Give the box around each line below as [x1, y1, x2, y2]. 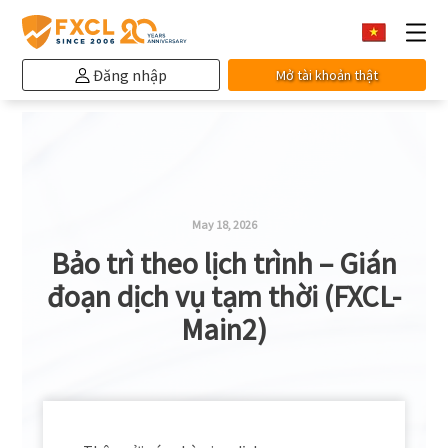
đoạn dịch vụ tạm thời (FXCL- [47, 277, 401, 315]
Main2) [181, 310, 267, 348]
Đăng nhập [93, 65, 168, 85]
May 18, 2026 [191, 217, 257, 232]
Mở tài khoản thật [275, 66, 378, 84]
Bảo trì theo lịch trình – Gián [51, 244, 397, 282]
